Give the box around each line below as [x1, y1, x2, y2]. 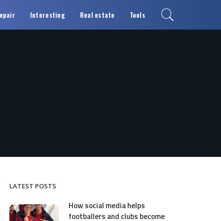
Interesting [30, 10, 65, 20]
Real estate [79, 10, 115, 20]
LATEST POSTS [9, 182, 57, 190]
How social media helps [69, 200, 146, 211]
